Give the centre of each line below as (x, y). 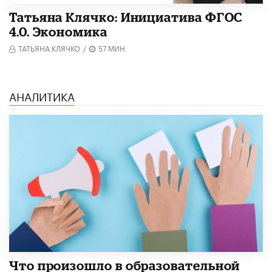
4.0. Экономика (58, 32)
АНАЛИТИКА (42, 96)
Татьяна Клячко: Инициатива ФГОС (126, 17)
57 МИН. (113, 48)
